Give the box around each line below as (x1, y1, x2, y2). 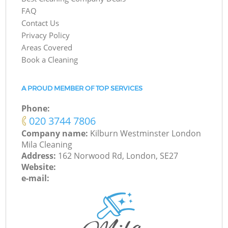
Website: (21, 161, 56, 173)
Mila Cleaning (21, 139, 73, 151)
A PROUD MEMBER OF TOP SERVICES (21, 84, 143, 92)
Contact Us (21, 18, 60, 28)
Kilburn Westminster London (90, 128, 202, 139)
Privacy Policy (21, 30, 70, 41)
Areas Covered (21, 42, 73, 53)
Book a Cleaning (21, 54, 78, 65)
